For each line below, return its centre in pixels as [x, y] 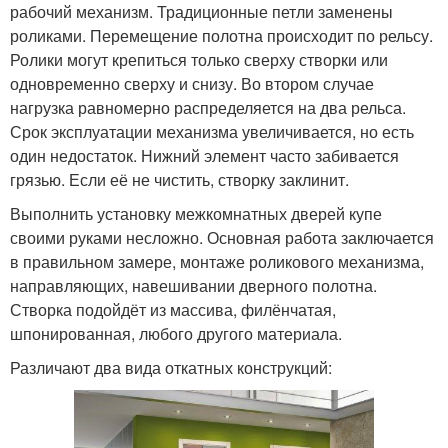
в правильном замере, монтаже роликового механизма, [217, 261]
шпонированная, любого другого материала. [176, 333]
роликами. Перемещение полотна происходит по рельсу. [221, 35]
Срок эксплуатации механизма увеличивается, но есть [212, 131]
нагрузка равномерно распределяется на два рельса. [208, 107]
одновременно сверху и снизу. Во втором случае [192, 83]
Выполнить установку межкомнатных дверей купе [196, 213]
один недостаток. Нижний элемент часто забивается [204, 155]
